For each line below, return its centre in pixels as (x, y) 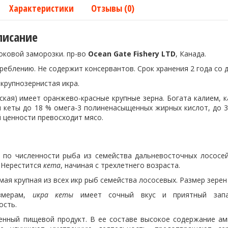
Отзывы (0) (113, 8)
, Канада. (191, 54)
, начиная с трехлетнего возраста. (120, 165)
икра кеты (53, 195)
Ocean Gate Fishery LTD (132, 54)
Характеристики (41, 8)
